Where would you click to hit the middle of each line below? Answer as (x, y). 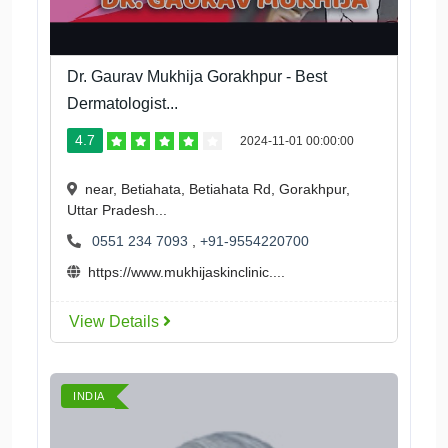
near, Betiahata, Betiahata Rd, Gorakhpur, (217, 189)
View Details (116, 322)
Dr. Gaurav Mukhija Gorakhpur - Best (197, 77)
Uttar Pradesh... (117, 210)
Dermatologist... (122, 104)
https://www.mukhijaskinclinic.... (186, 272)
